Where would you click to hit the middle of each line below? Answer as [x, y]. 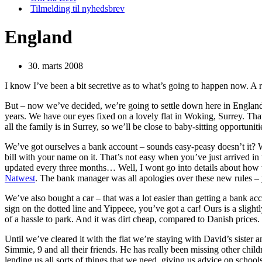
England [39, 37]
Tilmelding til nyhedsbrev [77, 8]
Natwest [20, 178]
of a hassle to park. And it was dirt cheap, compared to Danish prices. [132, 219]
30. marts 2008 [56, 65]
